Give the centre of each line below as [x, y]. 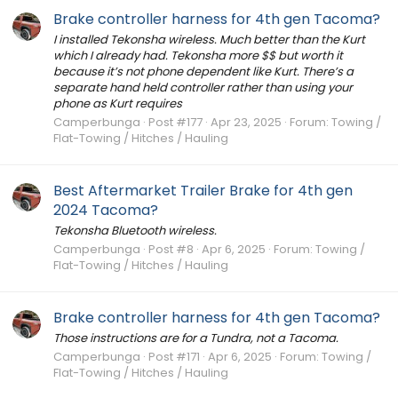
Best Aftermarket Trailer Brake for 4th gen [203, 190]
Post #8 [171, 250]
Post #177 [175, 123]
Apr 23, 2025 [246, 123]
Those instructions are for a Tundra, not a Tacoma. [196, 338]
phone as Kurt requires [118, 104]
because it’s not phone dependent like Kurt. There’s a [203, 72]
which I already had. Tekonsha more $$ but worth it [198, 56]
